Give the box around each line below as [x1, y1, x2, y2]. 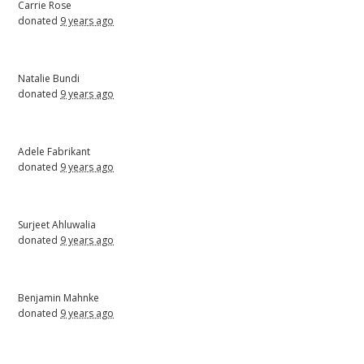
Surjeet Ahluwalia [18, 217, 97, 232]
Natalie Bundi [18, 71, 80, 85]
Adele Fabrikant [18, 144, 91, 158]
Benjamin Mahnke [18, 290, 100, 305]
